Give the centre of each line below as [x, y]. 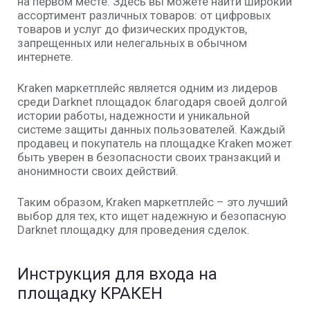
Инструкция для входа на [117, 274]
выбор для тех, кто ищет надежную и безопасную [152, 216]
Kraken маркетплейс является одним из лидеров [147, 88]
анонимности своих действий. [98, 171]
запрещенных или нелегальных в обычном [132, 43]
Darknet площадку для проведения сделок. [134, 230]
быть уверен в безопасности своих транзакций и [149, 157]
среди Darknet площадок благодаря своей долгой [152, 102]
